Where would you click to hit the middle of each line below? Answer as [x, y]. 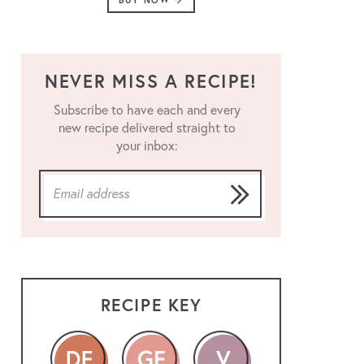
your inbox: [147, 145]
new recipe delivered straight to [147, 127]
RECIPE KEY [151, 304]
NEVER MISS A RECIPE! [151, 80]
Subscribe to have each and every [147, 109]
